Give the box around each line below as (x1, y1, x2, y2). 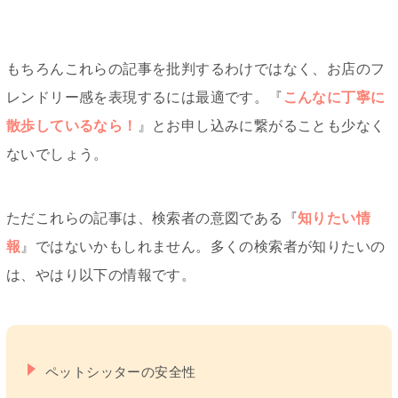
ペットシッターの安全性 (45, 364, 196, 380)
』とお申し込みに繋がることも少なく (137, 118, 386, 134)
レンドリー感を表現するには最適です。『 (6, 90, 283, 106)
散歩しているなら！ (6, 118, 138, 134)
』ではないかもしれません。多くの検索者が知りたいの (20, 239, 386, 255)
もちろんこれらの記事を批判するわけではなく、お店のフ (6, 61, 386, 77)
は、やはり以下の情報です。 (6, 267, 196, 283)
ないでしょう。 (6, 147, 108, 163)
